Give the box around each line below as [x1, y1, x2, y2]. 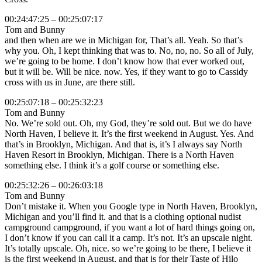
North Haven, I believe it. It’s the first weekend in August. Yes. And [5, 129, 254, 139]
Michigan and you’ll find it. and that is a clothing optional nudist [5, 212, 241, 222]
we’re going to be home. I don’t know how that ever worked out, [5, 56, 244, 67]
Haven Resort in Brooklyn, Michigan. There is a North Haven [5, 150, 234, 160]
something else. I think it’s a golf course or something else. [5, 160, 219, 171]
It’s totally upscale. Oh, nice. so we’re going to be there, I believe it [5, 243, 251, 254]
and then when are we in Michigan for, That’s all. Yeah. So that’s [5, 35, 243, 46]
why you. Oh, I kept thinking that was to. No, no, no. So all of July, [5, 46, 254, 56]
